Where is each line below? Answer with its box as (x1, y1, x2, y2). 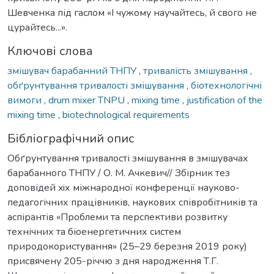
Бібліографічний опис (7, 130, 134, 147)
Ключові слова (7, 42, 93, 59)
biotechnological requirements (62, 108, 190, 122)
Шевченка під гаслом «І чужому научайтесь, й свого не (7, 6, 257, 20)
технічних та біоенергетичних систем (7, 224, 181, 239)
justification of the (187, 93, 262, 107)
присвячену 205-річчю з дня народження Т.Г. (7, 254, 218, 268)
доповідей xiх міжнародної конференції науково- (7, 180, 240, 194)
